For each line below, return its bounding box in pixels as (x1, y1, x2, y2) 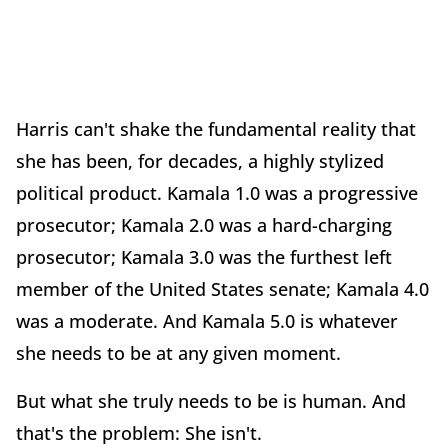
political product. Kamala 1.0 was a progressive (16, 180, 418, 205)
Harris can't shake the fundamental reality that (16, 116, 416, 141)
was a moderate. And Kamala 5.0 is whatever (16, 308, 398, 333)
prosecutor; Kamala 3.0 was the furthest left (16, 244, 392, 269)
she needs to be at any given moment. (16, 340, 341, 365)
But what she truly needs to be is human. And (16, 388, 406, 413)
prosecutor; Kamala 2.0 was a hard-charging (16, 212, 392, 237)
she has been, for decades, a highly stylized (16, 148, 384, 173)
